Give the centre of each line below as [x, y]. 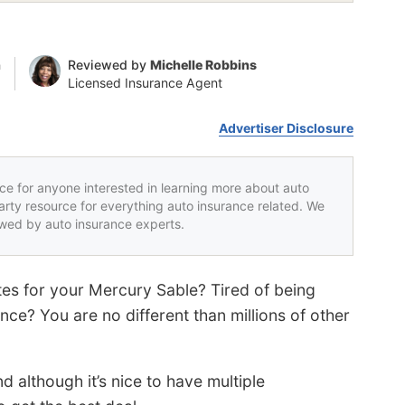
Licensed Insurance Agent [145, 82]
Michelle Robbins [203, 64]
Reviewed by [108, 64]
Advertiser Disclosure [287, 127]
